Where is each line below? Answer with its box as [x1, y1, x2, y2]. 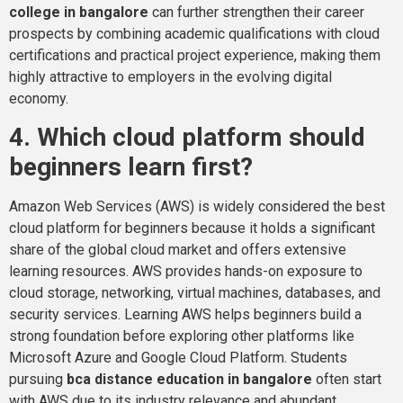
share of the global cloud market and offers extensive [9, 241, 346, 259]
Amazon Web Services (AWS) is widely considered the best [9, 198, 385, 216]
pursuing [9, 371, 67, 389]
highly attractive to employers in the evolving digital [9, 68, 332, 86]
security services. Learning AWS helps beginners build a [9, 306, 362, 324]
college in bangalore [9, 4, 148, 22]
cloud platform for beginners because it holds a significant [9, 219, 375, 237]
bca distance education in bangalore [67, 371, 312, 389]
